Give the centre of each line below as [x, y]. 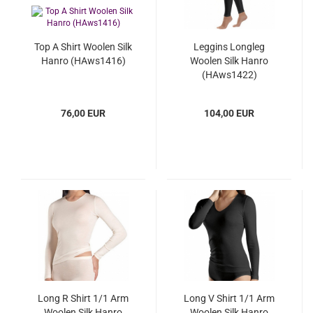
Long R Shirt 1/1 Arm [83, 298]
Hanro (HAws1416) [83, 61]
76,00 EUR [83, 113]
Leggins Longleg [229, 47]
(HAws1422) [229, 75]
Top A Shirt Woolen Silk [83, 47]
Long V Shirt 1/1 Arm [229, 298]
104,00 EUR [229, 113]
